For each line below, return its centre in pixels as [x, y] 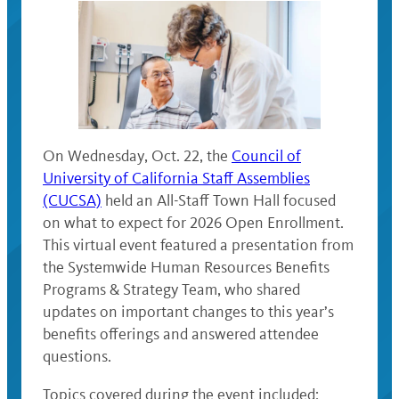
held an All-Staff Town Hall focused [219, 201]
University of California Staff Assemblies [176, 179]
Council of [266, 156]
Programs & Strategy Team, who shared [171, 290]
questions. [77, 357]
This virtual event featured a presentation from [198, 245]
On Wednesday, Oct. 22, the [137, 156]
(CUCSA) [72, 201]
